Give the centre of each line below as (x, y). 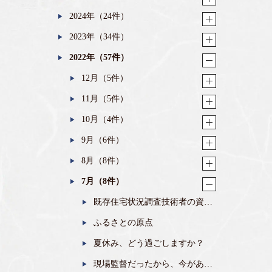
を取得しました (112, 216)
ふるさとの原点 (123, 223)
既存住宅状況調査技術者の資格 (153, 202)
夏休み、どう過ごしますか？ (149, 243)
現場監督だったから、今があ (149, 264)
